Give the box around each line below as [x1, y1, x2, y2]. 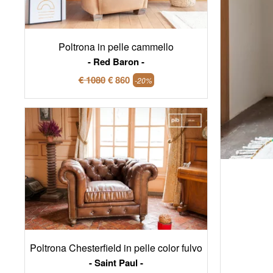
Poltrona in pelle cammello [58, 40, 174, 54]
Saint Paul [94, 255, 138, 269]
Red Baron [93, 55, 139, 69]
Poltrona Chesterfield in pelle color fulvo [30, 240, 202, 255]
